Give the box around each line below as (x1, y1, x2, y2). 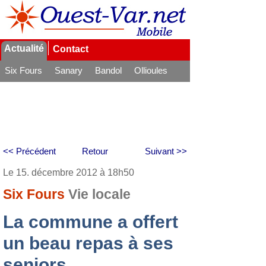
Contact (53, 44, 88, 54)
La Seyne (5, 81, 42, 91)
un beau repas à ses (3, 233, 173, 253)
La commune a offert (3, 212, 178, 232)
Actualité (4, 43, 44, 53)
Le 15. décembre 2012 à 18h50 (3, 167, 134, 178)
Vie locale (68, 187, 131, 202)
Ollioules (134, 65, 167, 75)
